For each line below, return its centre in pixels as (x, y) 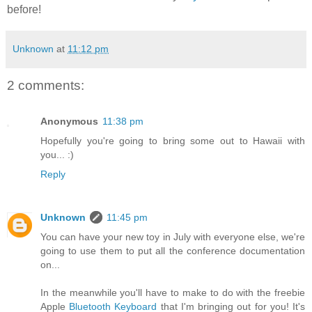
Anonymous (69, 122)
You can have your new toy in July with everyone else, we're (173, 237)
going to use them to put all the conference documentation (173, 251)
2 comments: (46, 85)
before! (24, 9)
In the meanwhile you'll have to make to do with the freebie (173, 293)
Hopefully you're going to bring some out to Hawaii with (173, 141)
